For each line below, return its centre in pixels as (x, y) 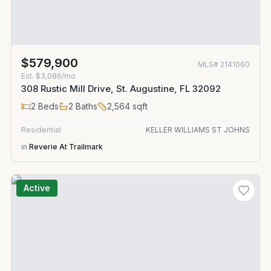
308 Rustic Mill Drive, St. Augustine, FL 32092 (121, 89)
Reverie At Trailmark (66, 147)
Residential (41, 130)
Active (37, 188)
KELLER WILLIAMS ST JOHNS (198, 130)
